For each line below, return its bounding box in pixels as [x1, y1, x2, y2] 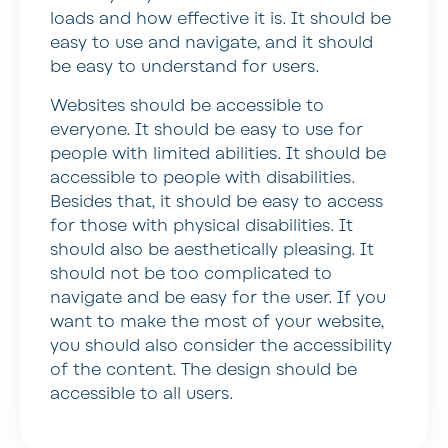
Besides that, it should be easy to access [50, 190, 383, 213]
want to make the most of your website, [50, 310, 384, 333]
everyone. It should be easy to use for [50, 118, 363, 141]
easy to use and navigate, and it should [50, 32, 373, 55]
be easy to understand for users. [50, 56, 319, 79]
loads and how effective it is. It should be [50, 8, 391, 31]
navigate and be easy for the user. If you [50, 286, 386, 309]
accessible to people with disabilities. [50, 166, 355, 189]
